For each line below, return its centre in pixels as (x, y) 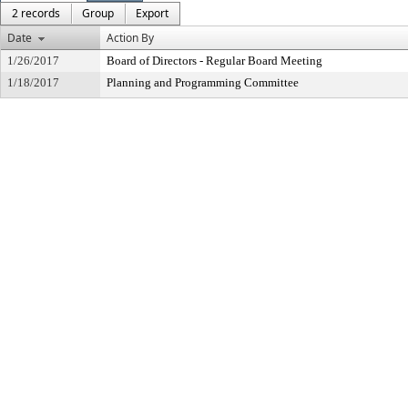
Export (152, 13)
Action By (130, 38)
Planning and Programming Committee (203, 82)
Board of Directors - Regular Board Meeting (214, 61)
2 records (36, 13)
